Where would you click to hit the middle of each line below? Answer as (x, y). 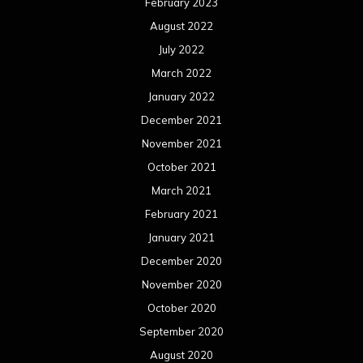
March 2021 (181, 191)
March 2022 (181, 73)
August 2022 (181, 26)
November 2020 (181, 285)
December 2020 (181, 261)
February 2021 (181, 214)
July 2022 (181, 50)
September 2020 (181, 332)
